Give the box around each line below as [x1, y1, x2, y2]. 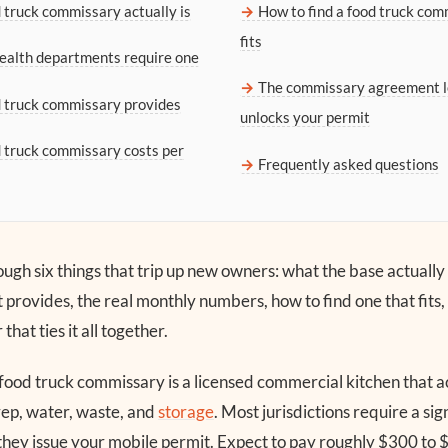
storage [158, 401, 214, 423]
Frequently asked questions [258, 154, 439, 173]
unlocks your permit [240, 108, 370, 127]
